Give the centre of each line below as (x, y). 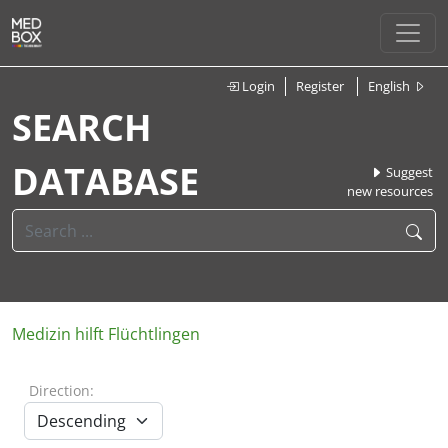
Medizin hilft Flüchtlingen (106, 334)
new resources (390, 191)
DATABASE (105, 181)
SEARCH (82, 127)
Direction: (61, 390)
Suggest (408, 172)
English (390, 86)
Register (320, 86)
